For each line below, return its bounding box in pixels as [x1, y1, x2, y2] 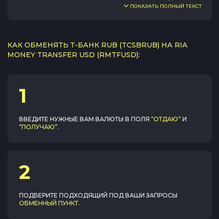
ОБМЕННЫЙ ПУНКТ [19, 199, 78, 207]
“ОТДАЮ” [151, 115, 181, 123]
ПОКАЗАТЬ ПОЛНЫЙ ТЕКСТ [130, 3, 202, 9]
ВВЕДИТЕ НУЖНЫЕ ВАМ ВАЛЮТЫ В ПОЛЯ [19, 115, 150, 123]
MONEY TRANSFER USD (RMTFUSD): [7, 50, 140, 59]
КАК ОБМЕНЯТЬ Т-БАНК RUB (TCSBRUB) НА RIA [7, 41, 187, 49]
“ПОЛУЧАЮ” [19, 123, 58, 131]
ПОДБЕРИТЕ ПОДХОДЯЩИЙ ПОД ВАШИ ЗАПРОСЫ [19, 192, 177, 199]
